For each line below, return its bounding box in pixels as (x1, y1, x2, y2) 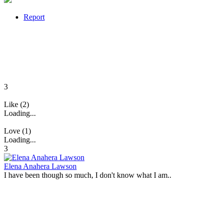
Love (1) (4, 126, 31, 135)
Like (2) (4, 100, 29, 109)
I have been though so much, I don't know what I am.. (4, 170, 171, 179)
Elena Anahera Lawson (4, 162, 77, 170)
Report (24, 12, 45, 21)
